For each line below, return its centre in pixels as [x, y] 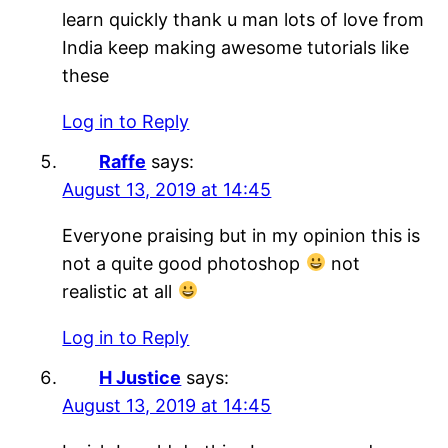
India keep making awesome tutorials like [236, 47]
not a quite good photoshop [184, 263]
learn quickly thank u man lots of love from [243, 19]
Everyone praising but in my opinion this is [241, 235]
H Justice [140, 377]
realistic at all [120, 291]
